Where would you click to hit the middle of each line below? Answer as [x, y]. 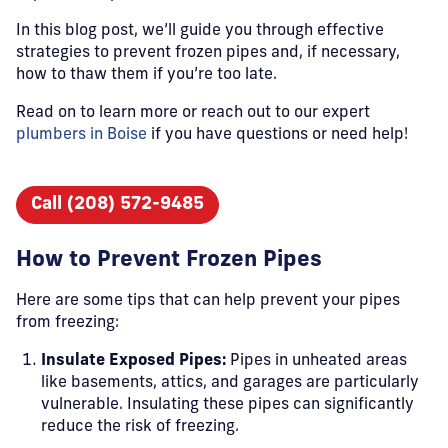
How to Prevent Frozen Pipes [169, 260]
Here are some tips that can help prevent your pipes [208, 301]
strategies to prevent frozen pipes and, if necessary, [208, 53]
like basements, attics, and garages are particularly [230, 383]
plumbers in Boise [81, 135]
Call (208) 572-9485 [117, 204]
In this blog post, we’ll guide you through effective [200, 31]
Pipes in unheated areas [316, 361]
